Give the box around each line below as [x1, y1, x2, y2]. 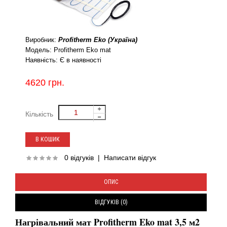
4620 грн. [25, 78, 64, 88]
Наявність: [25, 56, 58, 64]
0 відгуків [64, 154, 94, 162]
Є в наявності [58, 56, 101, 64]
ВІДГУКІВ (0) [94, 199, 128, 206]
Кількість [25, 110, 53, 118]
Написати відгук [104, 154, 156, 162]
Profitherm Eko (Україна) [58, 36, 137, 44]
